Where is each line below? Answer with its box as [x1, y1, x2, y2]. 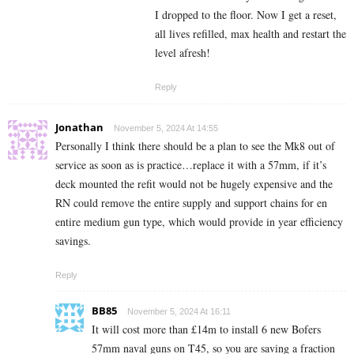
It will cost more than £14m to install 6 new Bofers [92, 321, 321, 337]
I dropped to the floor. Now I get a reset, [155, 6, 337, 22]
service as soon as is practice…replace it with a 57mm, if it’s [55, 156, 326, 172]
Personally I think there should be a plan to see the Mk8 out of [55, 137, 335, 153]
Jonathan [55, 119, 104, 134]
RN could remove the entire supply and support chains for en [55, 194, 327, 210]
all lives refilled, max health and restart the [155, 25, 346, 41]
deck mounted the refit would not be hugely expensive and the [55, 175, 333, 191]
